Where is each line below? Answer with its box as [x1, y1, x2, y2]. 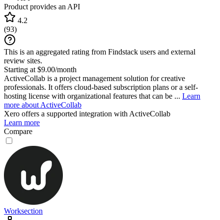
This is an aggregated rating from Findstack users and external [4, 47, 195, 56]
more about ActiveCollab [4, 100, 82, 109]
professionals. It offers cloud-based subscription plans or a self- [4, 82, 198, 91]
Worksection [4, 206, 43, 215]
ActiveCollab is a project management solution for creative [4, 74, 185, 82]
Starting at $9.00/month [4, 65, 77, 74]
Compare [4, 127, 32, 136]
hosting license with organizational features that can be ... [4, 91, 182, 100]
